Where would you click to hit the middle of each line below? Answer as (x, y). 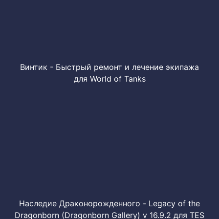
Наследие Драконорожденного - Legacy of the (109, 203)
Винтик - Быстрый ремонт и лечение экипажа (109, 67)
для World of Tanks (109, 79)
